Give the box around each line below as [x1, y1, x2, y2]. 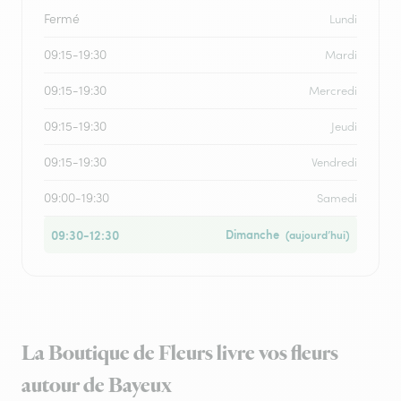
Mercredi [309, 83, 357, 98]
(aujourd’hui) [283, 227, 350, 243]
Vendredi [311, 155, 357, 170]
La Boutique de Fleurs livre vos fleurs [21, 339, 338, 368]
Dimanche [226, 226, 279, 243]
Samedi [317, 191, 357, 206]
